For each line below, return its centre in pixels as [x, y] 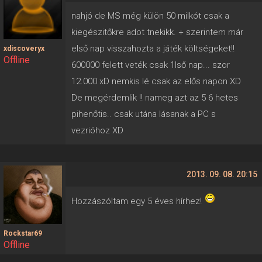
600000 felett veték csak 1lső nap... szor [151, 65]
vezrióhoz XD [97, 130]
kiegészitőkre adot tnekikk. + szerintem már [157, 32]
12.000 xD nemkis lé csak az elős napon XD [156, 81]
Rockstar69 [23, 233]
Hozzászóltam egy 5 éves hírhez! [138, 201]
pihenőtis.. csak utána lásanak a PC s [144, 114]
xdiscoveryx [24, 49]
